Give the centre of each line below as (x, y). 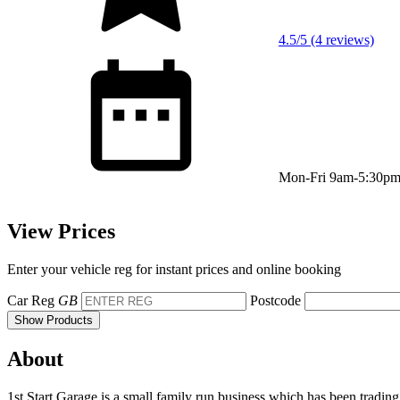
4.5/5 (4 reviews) (326, 39)
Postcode (275, 300)
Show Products (54, 320)
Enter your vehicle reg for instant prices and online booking (174, 269)
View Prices (61, 231)
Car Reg (31, 300)
